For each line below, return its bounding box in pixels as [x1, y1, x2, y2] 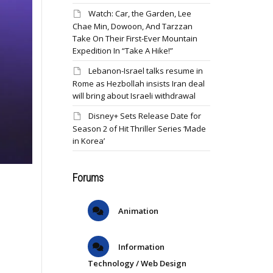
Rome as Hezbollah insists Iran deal [72, 78, 205, 89]
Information [116, 241, 165, 252]
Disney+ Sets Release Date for [88, 110, 201, 121]
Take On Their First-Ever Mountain [72, 33, 197, 44]
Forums [72, 171, 104, 184]
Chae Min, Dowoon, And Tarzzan [72, 21, 193, 32]
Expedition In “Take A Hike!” [72, 45, 173, 56]
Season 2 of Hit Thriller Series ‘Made [72, 123, 206, 134]
